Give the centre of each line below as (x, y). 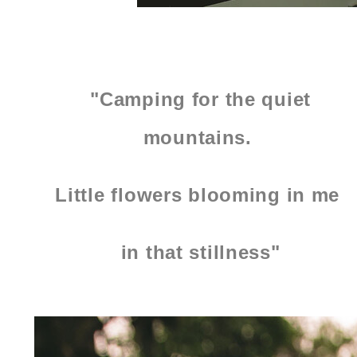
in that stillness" (200, 253)
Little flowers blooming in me (200, 195)
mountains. (200, 138)
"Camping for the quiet (201, 100)
